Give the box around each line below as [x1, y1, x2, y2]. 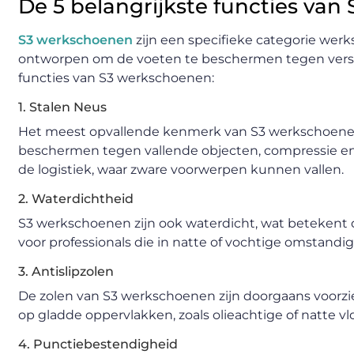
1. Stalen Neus [18, 100, 107, 115]
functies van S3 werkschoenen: [18, 70, 214, 86]
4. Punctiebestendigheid [18, 337, 178, 352]
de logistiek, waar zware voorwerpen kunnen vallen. [18, 162, 344, 178]
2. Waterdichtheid [18, 191, 134, 207]
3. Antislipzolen [18, 264, 114, 280]
